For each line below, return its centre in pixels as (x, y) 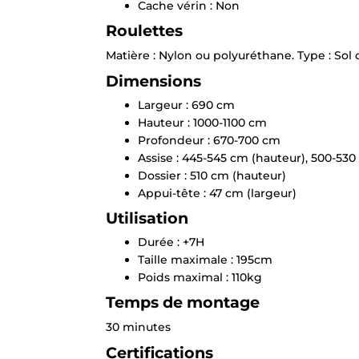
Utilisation (147, 218)
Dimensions (153, 81)
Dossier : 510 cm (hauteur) (212, 176)
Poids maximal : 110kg (200, 278)
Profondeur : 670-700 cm (209, 141)
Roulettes (144, 31)
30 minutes (138, 327)
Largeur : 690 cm (186, 105)
